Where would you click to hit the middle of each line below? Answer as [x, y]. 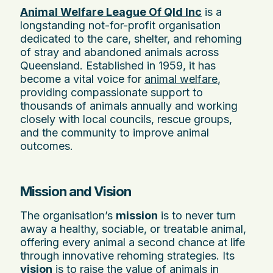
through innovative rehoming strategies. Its [127, 256]
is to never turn [197, 216]
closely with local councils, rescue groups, [126, 119]
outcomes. [47, 146]
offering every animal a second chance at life [133, 243]
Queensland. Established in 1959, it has [118, 66]
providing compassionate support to [112, 93]
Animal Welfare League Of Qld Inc [111, 12]
